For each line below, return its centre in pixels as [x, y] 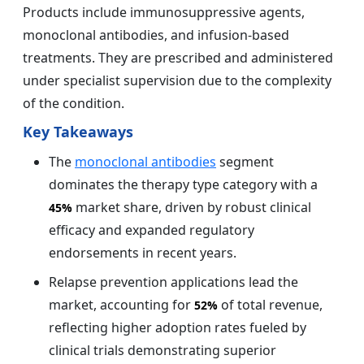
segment [245, 161]
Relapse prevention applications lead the [173, 282]
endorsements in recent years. [143, 252]
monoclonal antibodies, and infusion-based [156, 35]
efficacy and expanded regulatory [152, 230]
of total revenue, [270, 304]
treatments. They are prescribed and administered [178, 57]
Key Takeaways [78, 131]
